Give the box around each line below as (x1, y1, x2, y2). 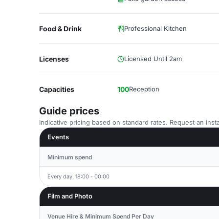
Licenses (39, 55, 69, 63)
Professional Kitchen (124, 24, 187, 32)
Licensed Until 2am (124, 55, 182, 63)
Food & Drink (39, 24, 82, 33)
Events (47, 133, 69, 141)
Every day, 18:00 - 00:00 (47, 173, 109, 180)
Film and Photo (47, 192, 92, 200)
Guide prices (39, 105, 99, 117)
